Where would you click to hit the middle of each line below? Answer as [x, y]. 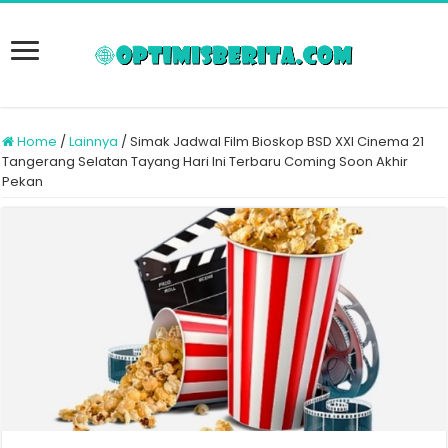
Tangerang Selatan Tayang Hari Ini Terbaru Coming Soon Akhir [205, 161]
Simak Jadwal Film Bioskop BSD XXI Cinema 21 [277, 141]
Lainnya [94, 141]
